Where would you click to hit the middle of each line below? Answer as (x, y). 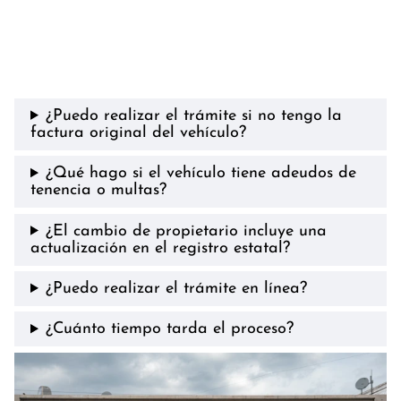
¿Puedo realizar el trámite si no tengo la (193, 115)
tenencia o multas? (98, 191)
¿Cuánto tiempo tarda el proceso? (169, 329)
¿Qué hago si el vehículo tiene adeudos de (200, 174)
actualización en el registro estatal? (160, 248)
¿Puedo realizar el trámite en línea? (176, 289)
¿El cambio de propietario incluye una (186, 231)
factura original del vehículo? (138, 132)
